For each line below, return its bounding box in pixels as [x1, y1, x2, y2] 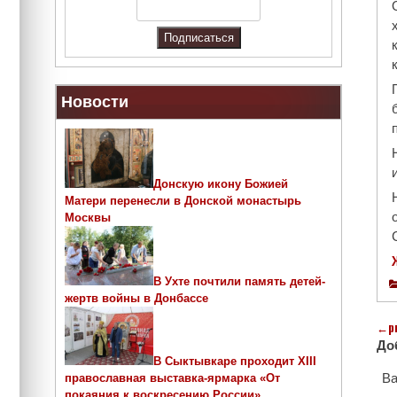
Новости [61, 93, 128, 112]
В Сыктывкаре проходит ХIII [153, 354, 316, 369]
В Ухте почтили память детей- [153, 274, 325, 288]
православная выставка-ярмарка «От [65, 371, 280, 385]
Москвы [65, 211, 111, 225]
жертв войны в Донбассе [65, 291, 208, 305]
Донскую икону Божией [153, 177, 288, 191]
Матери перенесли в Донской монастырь [65, 194, 301, 208]
